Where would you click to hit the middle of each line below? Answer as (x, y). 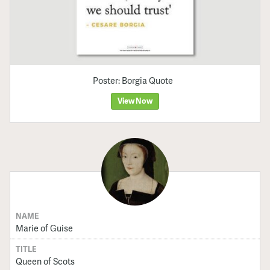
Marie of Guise (44, 228)
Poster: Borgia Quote (133, 80)
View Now (135, 101)
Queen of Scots (45, 261)
